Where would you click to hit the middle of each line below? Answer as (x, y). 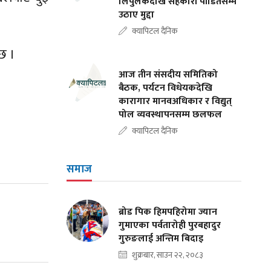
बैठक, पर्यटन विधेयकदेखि (166, 88)
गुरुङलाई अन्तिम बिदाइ (161, 239)
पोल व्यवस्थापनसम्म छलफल (171, 115)
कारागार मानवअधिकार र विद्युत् (175, 101)
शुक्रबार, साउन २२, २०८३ (168, 255)
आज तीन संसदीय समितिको (168, 75)
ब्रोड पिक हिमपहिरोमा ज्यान (168, 212)
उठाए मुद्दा (137, 15)
